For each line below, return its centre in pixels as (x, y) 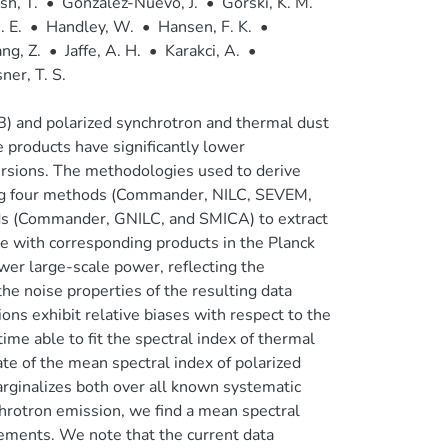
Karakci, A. (202, 51)
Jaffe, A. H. (102, 51)
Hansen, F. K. (204, 27)
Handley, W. (89, 27)
